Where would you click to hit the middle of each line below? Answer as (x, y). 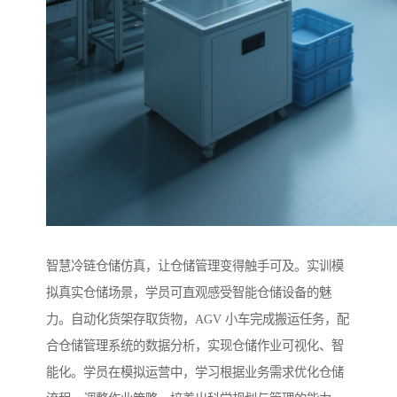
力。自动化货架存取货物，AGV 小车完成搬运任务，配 (198, 319)
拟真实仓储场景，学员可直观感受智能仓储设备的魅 (189, 293)
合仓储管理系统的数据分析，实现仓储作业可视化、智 (195, 346)
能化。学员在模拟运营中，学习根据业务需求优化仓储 (195, 373)
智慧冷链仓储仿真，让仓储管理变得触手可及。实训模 (195, 266)
